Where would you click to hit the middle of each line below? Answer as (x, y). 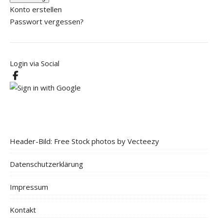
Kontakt (23, 209)
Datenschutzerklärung (46, 164)
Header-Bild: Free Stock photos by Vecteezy (84, 141)
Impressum (29, 187)
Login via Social (35, 63)
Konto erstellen (36, 9)
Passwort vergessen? (47, 21)
